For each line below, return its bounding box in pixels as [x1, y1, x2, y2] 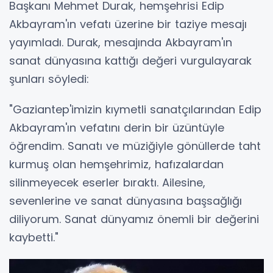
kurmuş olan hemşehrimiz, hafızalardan [9, 157, 224, 172]
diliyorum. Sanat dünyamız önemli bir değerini [9, 211, 259, 227]
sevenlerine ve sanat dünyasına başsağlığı [9, 193, 242, 209]
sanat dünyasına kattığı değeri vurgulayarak [9, 53, 252, 69]
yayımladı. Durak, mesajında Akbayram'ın [9, 35, 232, 51]
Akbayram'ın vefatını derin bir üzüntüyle [9, 120, 224, 136]
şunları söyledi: [9, 71, 89, 87]
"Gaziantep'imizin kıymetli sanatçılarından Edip [9, 102, 261, 118]
